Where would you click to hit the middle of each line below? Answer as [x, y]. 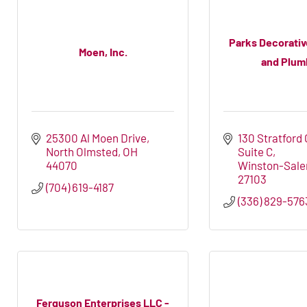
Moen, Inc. [103, 51]
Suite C [256, 152]
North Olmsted [82, 152]
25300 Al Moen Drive [97, 138]
